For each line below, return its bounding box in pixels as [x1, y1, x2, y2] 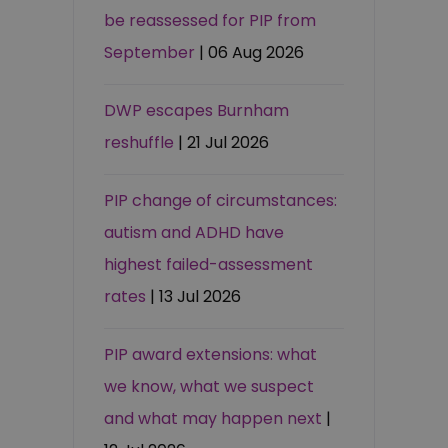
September [104, 41, 196, 65]
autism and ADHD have [104, 221, 285, 245]
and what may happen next [104, 407, 323, 431]
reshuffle [104, 131, 175, 155]
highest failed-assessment [104, 253, 314, 277]
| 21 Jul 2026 [178, 131, 270, 155]
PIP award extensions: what [104, 343, 318, 367]
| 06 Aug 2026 [199, 41, 305, 65]
